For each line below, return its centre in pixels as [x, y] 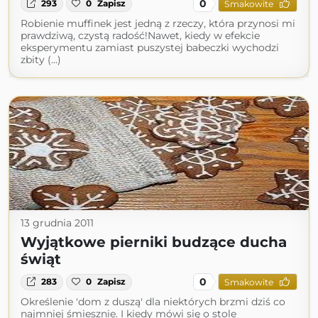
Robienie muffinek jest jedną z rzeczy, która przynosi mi [158, 24]
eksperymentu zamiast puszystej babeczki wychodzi [150, 48]
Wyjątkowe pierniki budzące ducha [154, 242]
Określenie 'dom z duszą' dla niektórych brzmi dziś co [153, 302]
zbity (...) [41, 60]
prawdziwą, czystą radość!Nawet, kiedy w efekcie [140, 36]
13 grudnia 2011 [57, 223]
